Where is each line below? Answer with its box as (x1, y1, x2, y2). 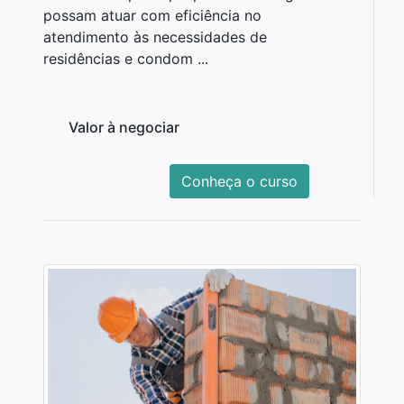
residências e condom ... (43, 50, 208, 69)
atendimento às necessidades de (43, 28, 267, 47)
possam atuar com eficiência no (43, 6, 262, 25)
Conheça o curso (181, 172, 298, 191)
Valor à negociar (69, 118, 179, 137)
